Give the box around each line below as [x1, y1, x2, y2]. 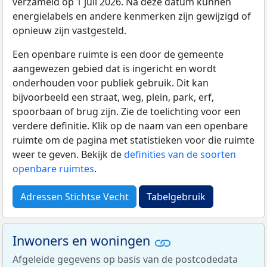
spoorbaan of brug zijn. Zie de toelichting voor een [13, 105, 241, 119]
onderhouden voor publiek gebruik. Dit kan [13, 76, 209, 90]
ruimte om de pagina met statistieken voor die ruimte [13, 133, 254, 147]
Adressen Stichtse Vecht [20, 190, 129, 204]
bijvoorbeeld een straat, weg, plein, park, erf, [13, 91, 214, 104]
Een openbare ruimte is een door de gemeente [13, 48, 223, 61]
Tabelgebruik [147, 190, 206, 204]
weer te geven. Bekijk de [13, 148, 124, 162]
